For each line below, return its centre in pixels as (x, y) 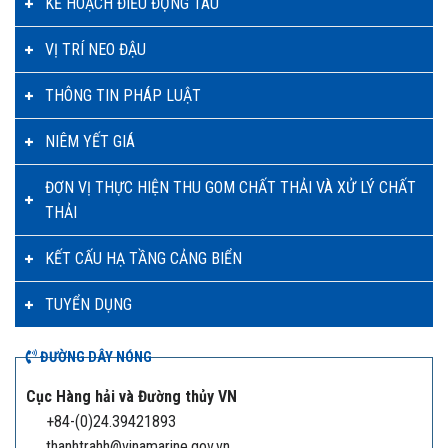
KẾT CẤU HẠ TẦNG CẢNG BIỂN (143, 258)
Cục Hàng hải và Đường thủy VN (131, 397)
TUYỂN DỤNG (88, 304)
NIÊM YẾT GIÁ (90, 141)
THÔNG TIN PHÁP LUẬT (123, 95)
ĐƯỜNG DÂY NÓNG (94, 356)
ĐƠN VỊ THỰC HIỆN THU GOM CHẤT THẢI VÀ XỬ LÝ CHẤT (230, 187)
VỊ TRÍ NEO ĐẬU (95, 49)
